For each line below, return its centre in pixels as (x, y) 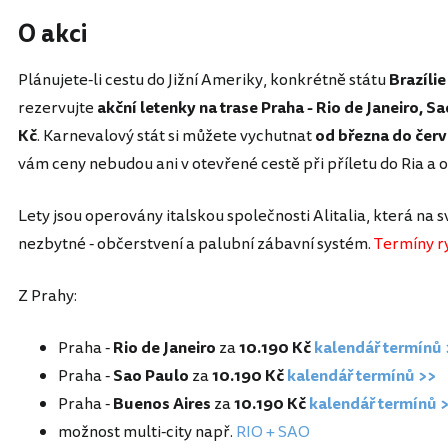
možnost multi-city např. (147, 432)
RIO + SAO (273, 432)
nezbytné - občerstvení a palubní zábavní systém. (196, 244)
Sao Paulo (151, 376)
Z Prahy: (47, 296)
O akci (52, 35)
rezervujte (57, 108)
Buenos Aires (162, 404)
